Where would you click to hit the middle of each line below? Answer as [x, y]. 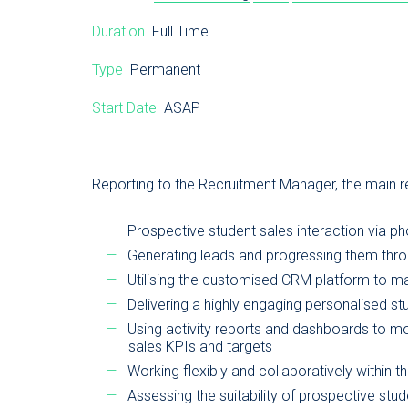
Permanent [161, 70]
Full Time [176, 31]
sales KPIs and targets [200, 347]
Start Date [124, 108]
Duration [118, 31]
